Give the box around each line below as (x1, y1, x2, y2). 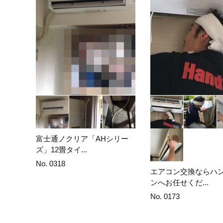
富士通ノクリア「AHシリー (36, 134, 128, 143)
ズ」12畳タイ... (36, 145, 87, 154)
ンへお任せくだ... (150, 178, 209, 187)
